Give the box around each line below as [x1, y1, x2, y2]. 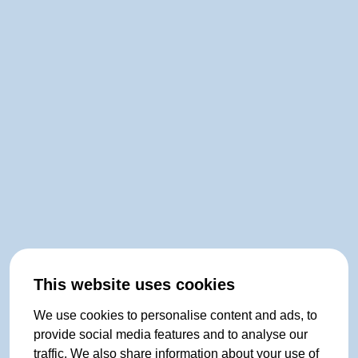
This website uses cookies [34, 276, 235, 293]
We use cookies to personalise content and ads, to [34, 308, 317, 322]
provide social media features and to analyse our [34, 328, 308, 341]
